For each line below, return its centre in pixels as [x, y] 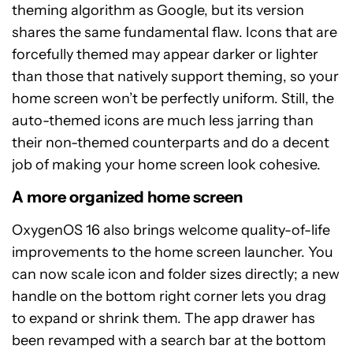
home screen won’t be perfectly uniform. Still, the [173, 99]
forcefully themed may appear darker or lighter [165, 55]
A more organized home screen [127, 197]
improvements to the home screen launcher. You [173, 253]
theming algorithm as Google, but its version [158, 11]
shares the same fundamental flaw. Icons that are [175, 33]
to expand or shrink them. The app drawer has [163, 319]
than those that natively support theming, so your [175, 77]
